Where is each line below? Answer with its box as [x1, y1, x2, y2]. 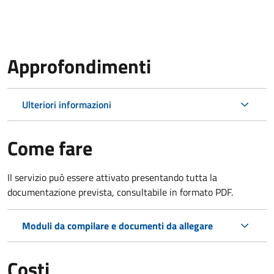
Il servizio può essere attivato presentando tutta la [7, 169, 217, 185]
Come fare [7, 133, 92, 163]
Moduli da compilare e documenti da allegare [22, 218, 213, 233]
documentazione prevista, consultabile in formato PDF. [7, 184, 233, 199]
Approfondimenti [7, 51, 151, 81]
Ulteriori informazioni [22, 97, 111, 112]
